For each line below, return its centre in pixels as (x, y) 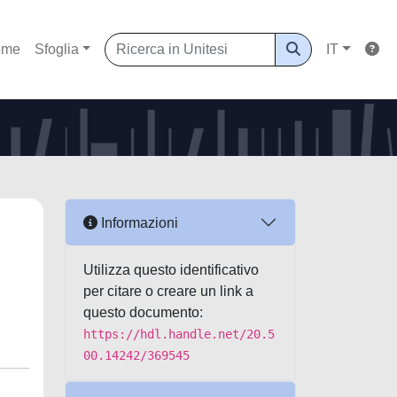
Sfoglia (56, 49)
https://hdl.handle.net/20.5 (179, 334)
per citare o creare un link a (168, 291)
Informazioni (138, 222)
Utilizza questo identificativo (171, 270)
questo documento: (143, 312)
